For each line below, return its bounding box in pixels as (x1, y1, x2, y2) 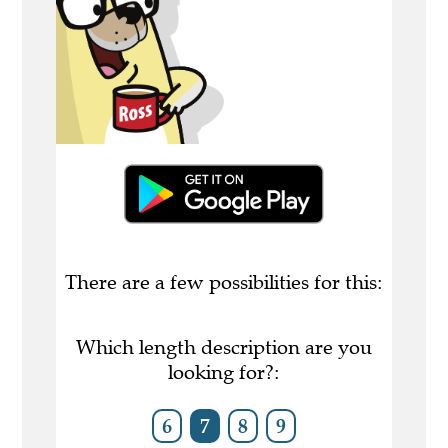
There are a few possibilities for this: (65, 270, 383, 296)
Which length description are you (76, 335, 372, 361)
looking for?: (168, 360, 280, 386)
